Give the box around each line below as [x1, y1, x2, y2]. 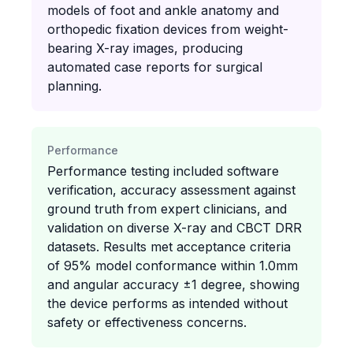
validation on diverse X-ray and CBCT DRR [47, 220, 302, 236]
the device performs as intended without [47, 295, 288, 311]
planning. [47, 78, 102, 94]
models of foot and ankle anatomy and [47, 2, 279, 18]
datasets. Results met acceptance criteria [47, 239, 291, 255]
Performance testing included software [47, 163, 279, 179]
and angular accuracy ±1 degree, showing [47, 277, 299, 292]
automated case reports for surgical [47, 59, 262, 75]
